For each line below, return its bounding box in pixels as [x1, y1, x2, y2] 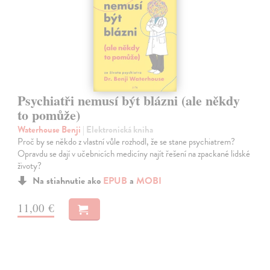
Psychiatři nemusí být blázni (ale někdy [17, 90, 240, 110]
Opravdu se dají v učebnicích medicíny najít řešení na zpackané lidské [17, 146, 251, 160]
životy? [17, 159, 42, 172]
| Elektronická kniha [83, 122, 154, 136]
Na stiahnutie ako [33, 173, 104, 188]
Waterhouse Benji [17, 122, 83, 136]
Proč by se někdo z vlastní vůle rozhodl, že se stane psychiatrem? [17, 134, 236, 148]
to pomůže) [17, 104, 81, 125]
